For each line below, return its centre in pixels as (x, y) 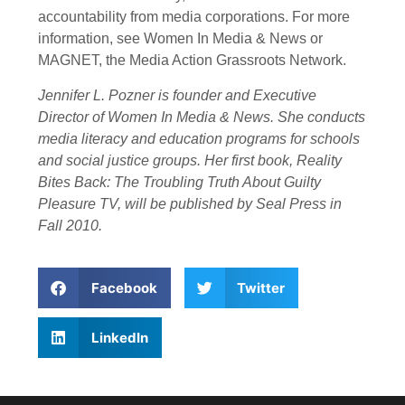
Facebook (124, 287)
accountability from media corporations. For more (194, 17)
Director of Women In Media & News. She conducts (202, 117)
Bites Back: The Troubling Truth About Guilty (179, 182)
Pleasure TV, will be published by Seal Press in (190, 203)
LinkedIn (119, 337)
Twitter (261, 287)
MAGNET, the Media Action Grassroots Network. (192, 61)
